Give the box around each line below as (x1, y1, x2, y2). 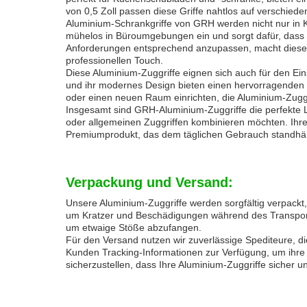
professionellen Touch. (66, 55, 163, 66)
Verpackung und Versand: (66, 175, 233, 190)
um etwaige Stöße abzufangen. (66, 222, 201, 233)
